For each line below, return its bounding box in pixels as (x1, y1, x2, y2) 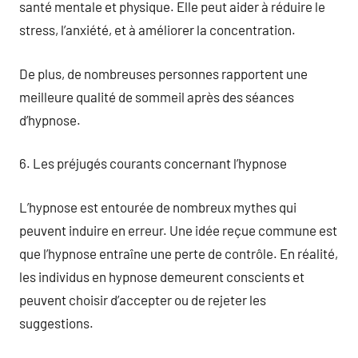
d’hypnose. (19, 111, 81, 128)
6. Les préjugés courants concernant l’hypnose (19, 155, 287, 171)
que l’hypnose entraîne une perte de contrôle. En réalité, (19, 245, 338, 261)
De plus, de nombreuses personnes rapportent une (19, 65, 308, 82)
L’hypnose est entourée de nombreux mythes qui (19, 198, 296, 215)
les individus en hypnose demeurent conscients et (19, 268, 304, 284)
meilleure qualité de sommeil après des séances (19, 88, 294, 105)
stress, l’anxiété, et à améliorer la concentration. (19, 22, 296, 38)
